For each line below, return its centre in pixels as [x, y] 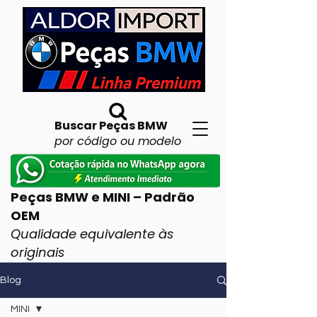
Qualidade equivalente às [92, 234]
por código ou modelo [118, 141]
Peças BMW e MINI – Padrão [103, 197]
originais [38, 252]
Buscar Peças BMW [111, 126]
